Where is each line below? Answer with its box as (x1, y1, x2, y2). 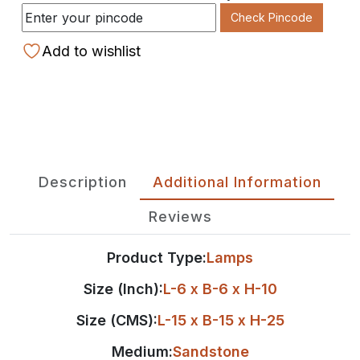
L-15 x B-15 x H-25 (157, 311, 284, 329)
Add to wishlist (42, 42, 141, 59)
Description (39, 173, 127, 190)
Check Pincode (231, 10, 313, 25)
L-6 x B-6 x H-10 (162, 280, 277, 297)
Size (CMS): (76, 311, 157, 329)
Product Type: (107, 248, 207, 266)
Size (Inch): (83, 280, 163, 297)
